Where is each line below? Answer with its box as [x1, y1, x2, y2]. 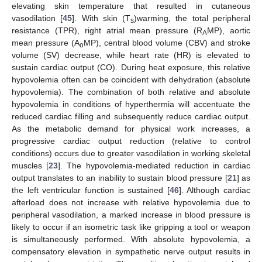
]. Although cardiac [178, 185, 250, 195]
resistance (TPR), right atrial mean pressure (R [12, 26, 203, 35]
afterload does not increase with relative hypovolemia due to [12, 198, 250, 207]
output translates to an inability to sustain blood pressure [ [12, 173, 227, 182]
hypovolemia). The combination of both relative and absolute [12, 87, 250, 96]
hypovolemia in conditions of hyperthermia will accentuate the [12, 99, 250, 109]
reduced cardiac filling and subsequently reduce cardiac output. [12, 112, 250, 121]
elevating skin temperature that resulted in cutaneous [12, 1, 250, 11]
